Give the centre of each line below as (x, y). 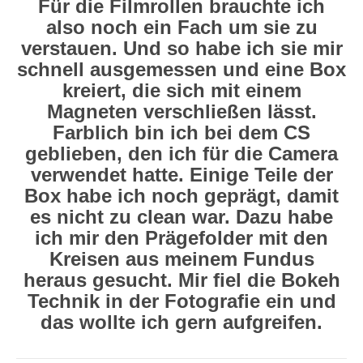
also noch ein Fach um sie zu (181, 27)
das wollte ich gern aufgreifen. (181, 322)
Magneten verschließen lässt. (181, 111)
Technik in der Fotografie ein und (181, 301)
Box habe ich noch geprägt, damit (181, 195)
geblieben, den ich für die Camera (181, 153)
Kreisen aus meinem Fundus (181, 258)
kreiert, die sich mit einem (181, 90)
